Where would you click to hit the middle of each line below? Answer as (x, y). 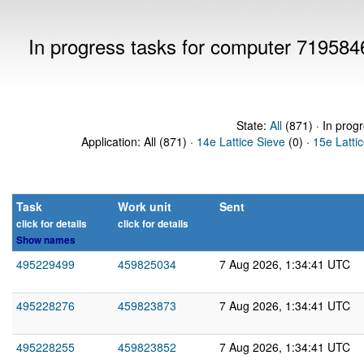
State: (253, 125)
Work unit (145, 206)
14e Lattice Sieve (241, 141)
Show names (46, 240)
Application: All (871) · (139, 141)
